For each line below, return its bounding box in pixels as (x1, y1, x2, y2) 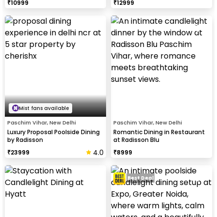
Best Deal (127, 174, 154, 182)
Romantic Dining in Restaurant (113, 127, 205, 136)
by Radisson (7, 135, 43, 144)
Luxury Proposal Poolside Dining (7, 127, 100, 136)
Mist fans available (19, 104, 69, 112)
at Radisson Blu (113, 135, 159, 144)
